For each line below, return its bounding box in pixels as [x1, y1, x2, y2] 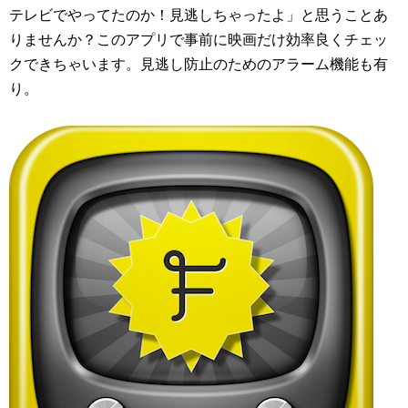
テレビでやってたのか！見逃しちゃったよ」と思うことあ [9, 6, 388, 23]
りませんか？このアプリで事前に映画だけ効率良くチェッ [9, 31, 388, 47]
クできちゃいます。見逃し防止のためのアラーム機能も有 [9, 56, 388, 72]
